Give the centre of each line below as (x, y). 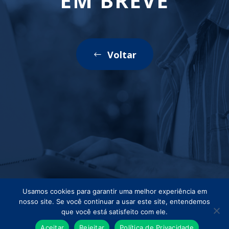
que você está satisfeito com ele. (114, 212)
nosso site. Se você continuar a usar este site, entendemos (114, 201)
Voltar (122, 55)
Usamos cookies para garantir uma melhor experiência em (114, 191)
